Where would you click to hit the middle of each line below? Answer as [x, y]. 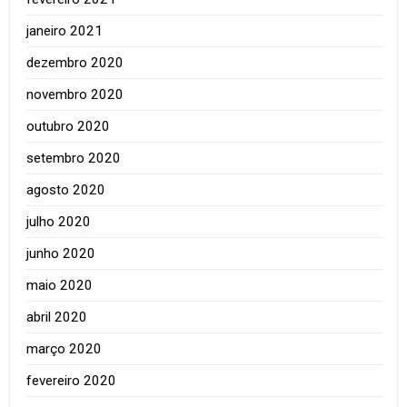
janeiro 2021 [65, 30]
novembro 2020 [75, 94]
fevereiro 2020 [72, 380]
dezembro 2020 [75, 62]
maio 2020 [60, 285]
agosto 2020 [66, 189]
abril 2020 [57, 317]
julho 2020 [59, 221]
